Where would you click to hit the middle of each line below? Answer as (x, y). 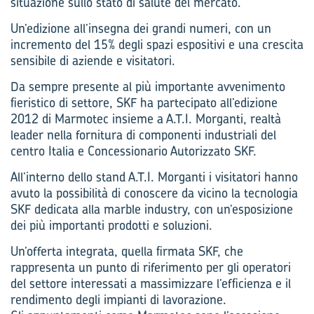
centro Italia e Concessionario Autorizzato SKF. (134, 151)
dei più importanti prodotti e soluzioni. (111, 225)
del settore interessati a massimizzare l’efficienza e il (151, 284)
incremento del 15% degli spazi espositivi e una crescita (157, 45)
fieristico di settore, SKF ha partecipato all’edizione (144, 103)
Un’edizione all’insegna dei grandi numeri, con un (141, 28)
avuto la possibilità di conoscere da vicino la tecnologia (154, 193)
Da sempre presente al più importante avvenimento (148, 87)
